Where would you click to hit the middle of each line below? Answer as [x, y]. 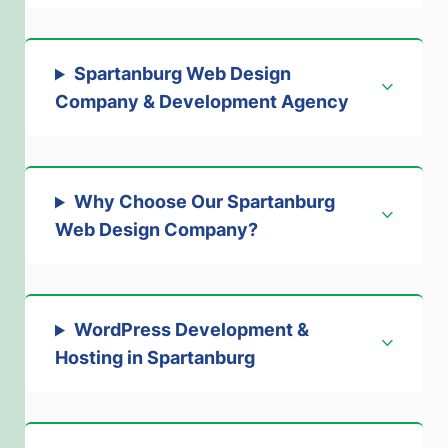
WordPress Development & [191, 330]
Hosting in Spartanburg [155, 358]
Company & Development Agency [202, 102]
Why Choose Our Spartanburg [204, 202]
